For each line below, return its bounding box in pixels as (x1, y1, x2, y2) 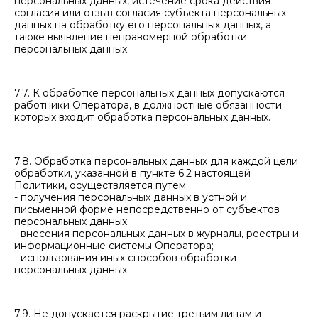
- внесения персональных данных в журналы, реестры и (14, 227, 299, 240)
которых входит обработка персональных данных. (14, 111, 270, 124)
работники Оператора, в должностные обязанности (14, 99, 282, 111)
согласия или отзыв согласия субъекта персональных (14, 6, 286, 19)
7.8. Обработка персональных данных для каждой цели (14, 155, 298, 168)
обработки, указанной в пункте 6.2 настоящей (14, 167, 251, 180)
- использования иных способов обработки (14, 251, 236, 264)
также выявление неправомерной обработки (14, 31, 247, 43)
